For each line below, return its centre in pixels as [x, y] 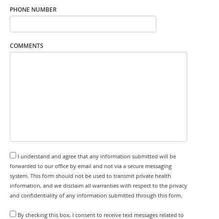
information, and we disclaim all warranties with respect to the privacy [99, 186]
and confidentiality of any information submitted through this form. [96, 195]
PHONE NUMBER [33, 9]
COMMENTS [27, 45]
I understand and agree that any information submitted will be [97, 156]
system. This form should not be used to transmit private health [90, 176]
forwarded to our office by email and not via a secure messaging [91, 166]
